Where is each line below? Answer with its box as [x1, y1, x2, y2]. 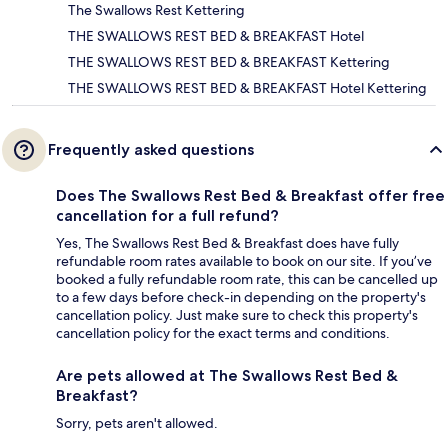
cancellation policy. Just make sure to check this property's [56, 305, 418, 324]
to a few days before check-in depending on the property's [56, 287, 426, 306]
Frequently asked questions [48, 139, 254, 159]
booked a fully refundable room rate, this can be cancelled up [56, 269, 438, 288]
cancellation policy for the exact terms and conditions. [56, 323, 390, 342]
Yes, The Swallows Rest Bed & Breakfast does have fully [56, 233, 399, 252]
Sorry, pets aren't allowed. [56, 413, 218, 432]
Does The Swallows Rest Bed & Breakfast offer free [56, 185, 445, 205]
